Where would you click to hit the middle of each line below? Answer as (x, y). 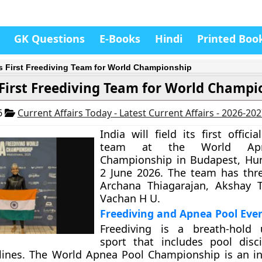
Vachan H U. (130, 198)
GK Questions (49, 39)
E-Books (120, 39)
